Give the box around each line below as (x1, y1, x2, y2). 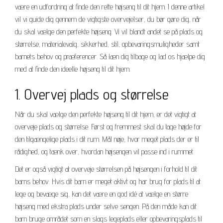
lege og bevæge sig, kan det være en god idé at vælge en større (15, 189, 188, 199)
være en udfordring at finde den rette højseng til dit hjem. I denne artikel (15, 1, 205, 11)
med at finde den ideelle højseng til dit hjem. (15, 64, 130, 74)
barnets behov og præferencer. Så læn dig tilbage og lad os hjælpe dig (15, 51, 205, 61)
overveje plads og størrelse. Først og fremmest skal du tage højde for (15, 121, 202, 131)
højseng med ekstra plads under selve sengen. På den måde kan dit (15, 201, 197, 211)
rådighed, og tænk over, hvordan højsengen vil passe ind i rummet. (15, 146, 194, 156)
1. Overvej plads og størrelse (15, 85, 169, 103)
